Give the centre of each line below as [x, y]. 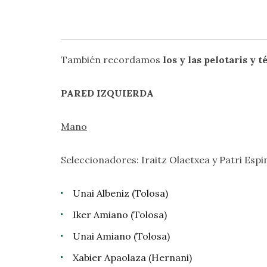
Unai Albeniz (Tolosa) [120, 193]
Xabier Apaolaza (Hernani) [132, 257]
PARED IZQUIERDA [107, 93]
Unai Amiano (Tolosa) [121, 236]
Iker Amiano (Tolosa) [120, 215]
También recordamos [112, 60]
